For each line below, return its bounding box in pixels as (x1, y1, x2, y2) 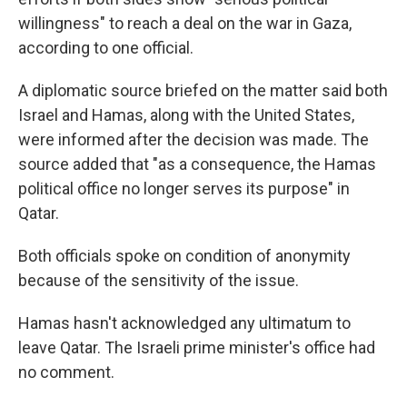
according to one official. (18, 38, 194, 57)
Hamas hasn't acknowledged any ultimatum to (18, 313, 351, 333)
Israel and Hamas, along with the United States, (18, 105, 354, 124)
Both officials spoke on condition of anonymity (18, 246, 351, 265)
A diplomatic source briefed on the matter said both (18, 81, 388, 100)
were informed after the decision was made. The (18, 130, 369, 149)
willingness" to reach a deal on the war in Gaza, (18, 14, 352, 33)
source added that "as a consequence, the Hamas (18, 154, 376, 174)
